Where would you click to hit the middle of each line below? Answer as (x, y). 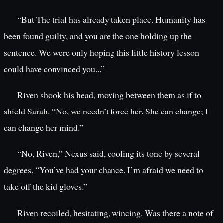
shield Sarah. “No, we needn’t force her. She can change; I (106, 111)
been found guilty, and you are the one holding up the (98, 36)
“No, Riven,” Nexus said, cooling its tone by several (108, 154)
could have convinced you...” (54, 69)
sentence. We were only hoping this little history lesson (102, 52)
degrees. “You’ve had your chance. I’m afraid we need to (104, 170)
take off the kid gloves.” (46, 186)
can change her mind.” (44, 128)
